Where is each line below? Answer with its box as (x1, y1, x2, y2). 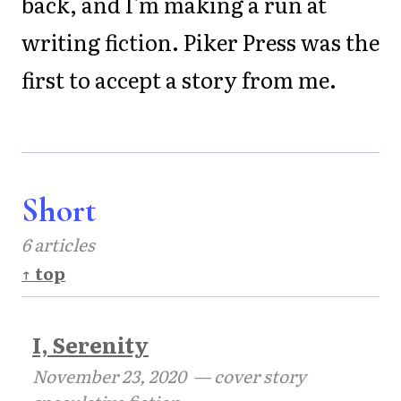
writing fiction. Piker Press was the (21, 26, 380, 58)
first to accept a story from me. (21, 64, 337, 96)
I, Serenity (32, 328, 149, 360)
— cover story (186, 363, 306, 389)
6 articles (21, 231, 95, 258)
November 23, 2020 (32, 363, 186, 389)
